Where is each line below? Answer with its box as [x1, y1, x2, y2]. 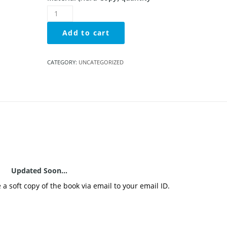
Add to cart [62, 27, 110, 37]
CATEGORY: [47, 58, 79, 66]
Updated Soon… [11, 165, 68, 175]
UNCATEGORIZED [78, 58, 124, 66]
